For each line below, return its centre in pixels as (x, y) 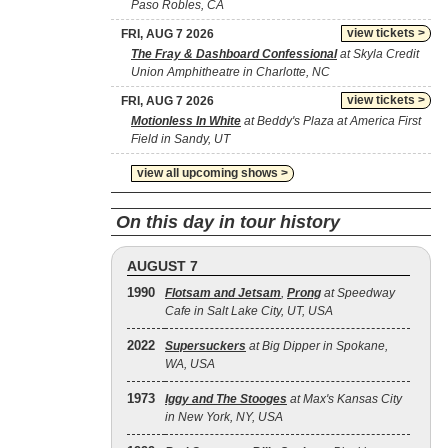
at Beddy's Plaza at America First (331, 121)
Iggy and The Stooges (226, 399)
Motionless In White (186, 121)
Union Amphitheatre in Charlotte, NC (230, 72)
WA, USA (190, 364)
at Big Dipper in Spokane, (317, 346)
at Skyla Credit (378, 54)
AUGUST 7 (162, 266)
